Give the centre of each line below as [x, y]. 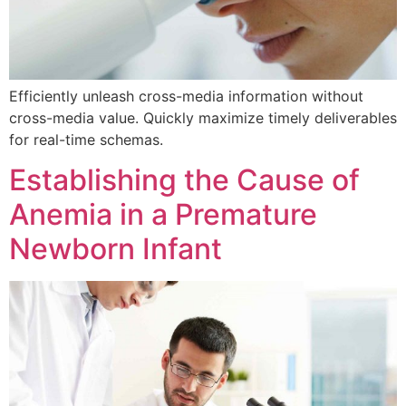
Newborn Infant [116, 248]
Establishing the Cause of [184, 179]
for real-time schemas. [86, 139]
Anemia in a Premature [163, 214]
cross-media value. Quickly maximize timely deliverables [203, 117]
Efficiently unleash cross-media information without [186, 96]
